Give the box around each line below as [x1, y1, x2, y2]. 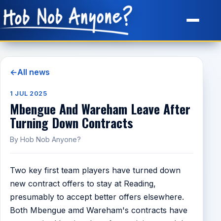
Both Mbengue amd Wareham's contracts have [10, 205, 188, 216]
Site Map [26, 9, 57, 17]
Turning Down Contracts [10, 113, 134, 132]
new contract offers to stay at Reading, [10, 179, 156, 189]
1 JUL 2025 [10, 89, 47, 97]
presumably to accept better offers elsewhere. [10, 192, 184, 202]
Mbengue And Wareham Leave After [10, 99, 191, 118]
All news [17, 67, 50, 77]
